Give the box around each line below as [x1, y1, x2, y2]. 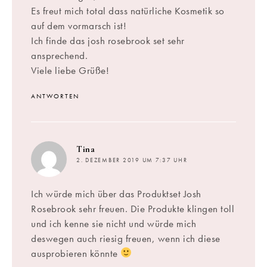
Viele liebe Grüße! [31, 63, 109, 77]
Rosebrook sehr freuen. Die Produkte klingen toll [31, 201, 234, 215]
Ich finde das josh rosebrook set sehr [31, 33, 185, 47]
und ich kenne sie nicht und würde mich [31, 216, 196, 230]
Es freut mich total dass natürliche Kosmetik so [31, 4, 225, 17]
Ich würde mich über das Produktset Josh [31, 187, 201, 200]
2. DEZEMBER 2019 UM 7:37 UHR [76, 156, 188, 164]
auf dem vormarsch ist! [31, 18, 126, 32]
